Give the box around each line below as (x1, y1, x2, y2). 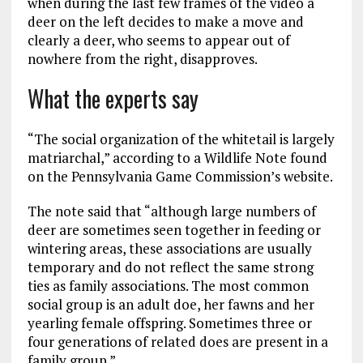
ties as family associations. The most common (27, 275, 309, 295)
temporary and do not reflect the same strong (27, 257, 314, 276)
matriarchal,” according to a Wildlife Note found (27, 147, 327, 167)
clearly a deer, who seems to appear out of (27, 30, 290, 49)
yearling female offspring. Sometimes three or (27, 313, 312, 332)
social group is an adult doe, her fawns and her (27, 294, 314, 314)
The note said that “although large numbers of (27, 201, 316, 220)
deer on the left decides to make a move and (27, 11, 304, 31)
